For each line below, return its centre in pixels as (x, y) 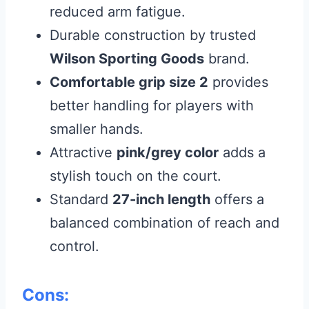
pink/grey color (168, 152)
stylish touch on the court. (136, 176)
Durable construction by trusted (153, 35)
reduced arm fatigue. (118, 12)
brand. (227, 59)
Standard (81, 199)
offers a (237, 199)
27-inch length (161, 199)
